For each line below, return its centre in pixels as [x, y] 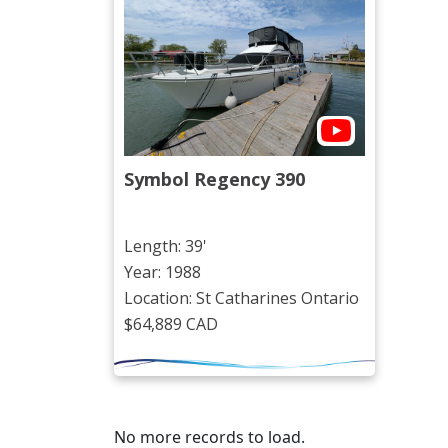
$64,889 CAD [171, 324]
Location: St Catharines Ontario [241, 298]
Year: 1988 [162, 272]
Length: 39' [165, 246]
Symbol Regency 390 [214, 179]
